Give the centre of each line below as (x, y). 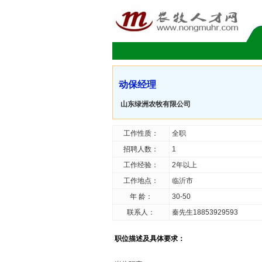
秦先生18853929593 (205, 212)
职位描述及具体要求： (150, 239)
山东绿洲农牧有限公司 (156, 104)
